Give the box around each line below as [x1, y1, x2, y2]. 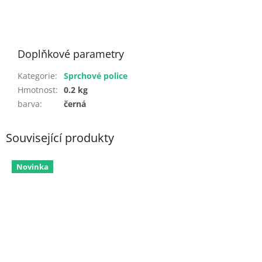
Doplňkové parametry [18, 47, 124, 61]
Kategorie [18, 70, 55, 82]
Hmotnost [18, 84, 56, 96]
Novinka [16, 161, 49, 172]
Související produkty [6, 130, 114, 146]
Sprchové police [64, 70, 127, 82]
